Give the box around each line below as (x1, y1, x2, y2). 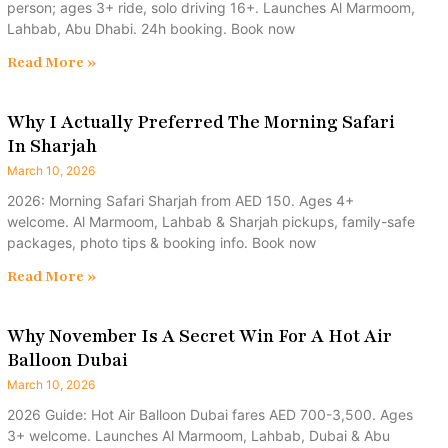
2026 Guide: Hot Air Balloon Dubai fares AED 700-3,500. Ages (7, 406, 413, 423)
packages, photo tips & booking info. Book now (7, 234, 316, 251)
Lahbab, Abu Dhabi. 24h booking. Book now (7, 20, 295, 37)
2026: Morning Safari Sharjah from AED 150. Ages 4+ (7, 192, 354, 209)
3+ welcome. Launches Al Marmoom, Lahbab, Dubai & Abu (7, 427, 390, 444)
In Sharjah (7, 134, 97, 158)
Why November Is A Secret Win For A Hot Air (7, 324, 392, 348)
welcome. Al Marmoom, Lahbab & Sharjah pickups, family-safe (7, 213, 415, 230)
